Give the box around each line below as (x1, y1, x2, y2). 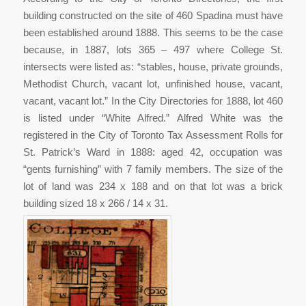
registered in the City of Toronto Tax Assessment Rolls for (23, 129, 283, 141)
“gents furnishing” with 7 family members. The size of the (23, 163, 283, 175)
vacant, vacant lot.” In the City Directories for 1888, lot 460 (23, 95, 283, 107)
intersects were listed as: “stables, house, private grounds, (23, 61, 283, 72)
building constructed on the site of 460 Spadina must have (23, 10, 283, 21)
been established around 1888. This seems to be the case (23, 27, 283, 38)
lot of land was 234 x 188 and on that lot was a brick (23, 180, 283, 192)
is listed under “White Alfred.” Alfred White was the (23, 112, 283, 124)
